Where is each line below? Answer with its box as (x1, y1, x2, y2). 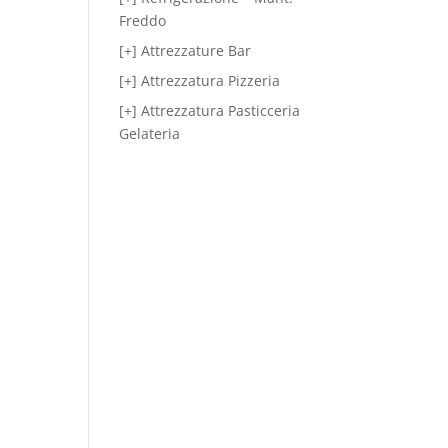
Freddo (119, 11, 167, 30)
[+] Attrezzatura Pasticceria (119, 101, 301, 120)
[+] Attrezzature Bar (119, 41, 252, 60)
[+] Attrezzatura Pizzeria (119, 71, 281, 90)
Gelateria (119, 124, 181, 143)
